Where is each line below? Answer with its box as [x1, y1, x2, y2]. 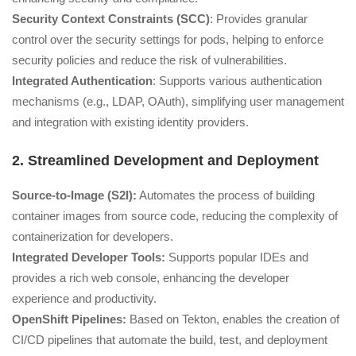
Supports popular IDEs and [165, 250, 308, 264]
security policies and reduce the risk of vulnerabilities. [12, 53, 287, 68]
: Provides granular [210, 12, 308, 26]
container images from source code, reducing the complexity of [12, 208, 338, 222]
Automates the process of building [137, 188, 315, 202]
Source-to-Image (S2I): [12, 188, 137, 202]
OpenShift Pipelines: [12, 311, 126, 326]
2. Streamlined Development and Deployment [12, 152, 319, 168]
